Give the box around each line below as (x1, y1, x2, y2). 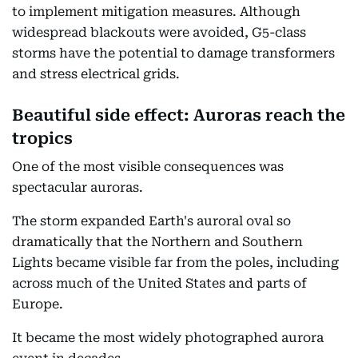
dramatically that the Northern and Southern (12, 233, 303, 249)
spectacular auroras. (12, 179, 143, 195)
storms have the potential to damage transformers (12, 45, 335, 61)
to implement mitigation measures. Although (12, 3, 300, 19)
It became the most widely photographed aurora (12, 329, 324, 345)
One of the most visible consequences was (12, 158, 284, 174)
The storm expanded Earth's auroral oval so (12, 213, 291, 229)
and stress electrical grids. (12, 66, 180, 82)
